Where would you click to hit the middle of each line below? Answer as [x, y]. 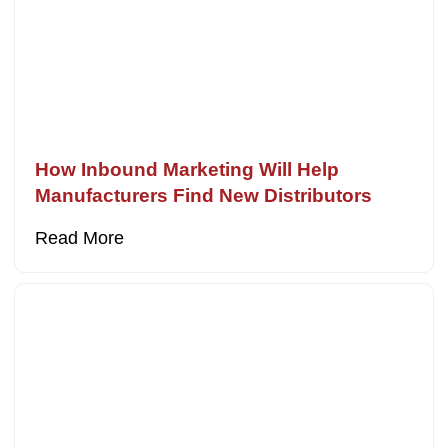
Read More [80, 237]
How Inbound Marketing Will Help [187, 169]
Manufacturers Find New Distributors [204, 195]
